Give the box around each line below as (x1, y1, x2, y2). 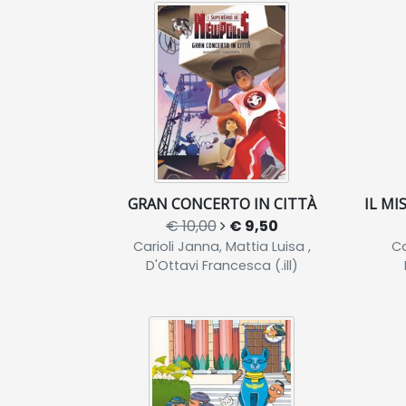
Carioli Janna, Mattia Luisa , (132, 237, 311, 256)
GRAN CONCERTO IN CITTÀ (127, 194, 316, 214)
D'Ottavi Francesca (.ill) (145, 256, 298, 275)
